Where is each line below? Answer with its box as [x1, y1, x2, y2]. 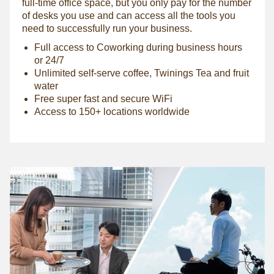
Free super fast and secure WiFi [34, 94, 172, 105]
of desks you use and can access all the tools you [21, 10, 235, 21]
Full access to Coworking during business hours [34, 42, 242, 53]
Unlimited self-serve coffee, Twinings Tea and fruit [34, 68, 249, 79]
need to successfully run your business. [21, 23, 192, 34]
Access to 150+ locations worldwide [34, 106, 190, 117]
